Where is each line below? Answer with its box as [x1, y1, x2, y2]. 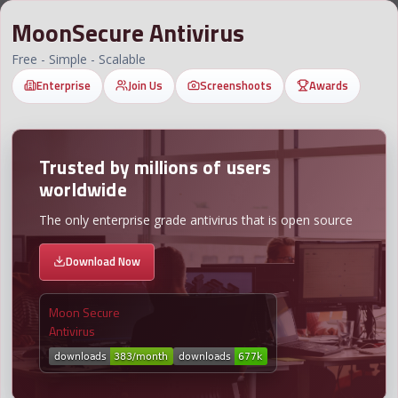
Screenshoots [200, 76, 272, 94]
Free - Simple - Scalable [12, 51, 146, 68]
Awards [309, 76, 348, 94]
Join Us [128, 76, 163, 94]
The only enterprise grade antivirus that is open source [39, 211, 353, 228]
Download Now [66, 252, 140, 270]
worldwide [39, 175, 127, 203]
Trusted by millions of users [39, 153, 272, 181]
